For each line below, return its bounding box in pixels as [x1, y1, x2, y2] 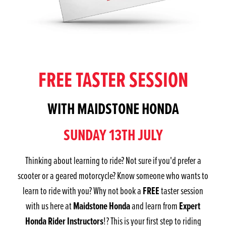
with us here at [26, 199, 73, 213]
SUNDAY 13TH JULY [63, 123, 163, 147]
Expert [179, 198, 200, 214]
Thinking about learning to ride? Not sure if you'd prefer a [25, 153, 201, 167]
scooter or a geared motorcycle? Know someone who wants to [18, 168, 208, 183]
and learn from [130, 199, 179, 213]
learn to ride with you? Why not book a [23, 184, 143, 198]
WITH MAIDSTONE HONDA [47, 96, 179, 121]
